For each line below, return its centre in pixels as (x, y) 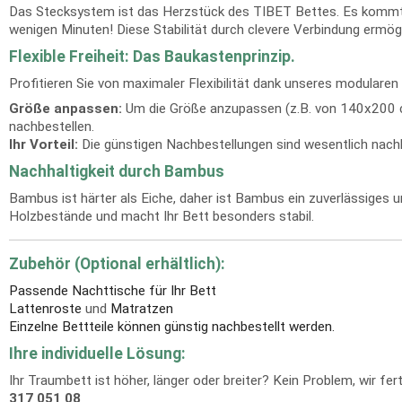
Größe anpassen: (66, 109)
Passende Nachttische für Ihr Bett (113, 291)
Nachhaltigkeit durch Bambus (117, 171)
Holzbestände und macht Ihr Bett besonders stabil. (162, 216)
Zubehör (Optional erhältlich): (117, 264)
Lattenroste (45, 309)
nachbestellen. (52, 127)
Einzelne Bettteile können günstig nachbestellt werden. (172, 327)
